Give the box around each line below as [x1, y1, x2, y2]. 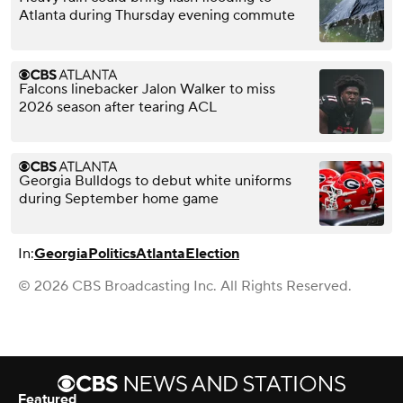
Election [185, 244, 239, 263]
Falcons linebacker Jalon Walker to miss [19, 79, 275, 98]
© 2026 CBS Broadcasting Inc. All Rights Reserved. [18, 276, 352, 295]
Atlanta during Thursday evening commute [19, 5, 295, 24]
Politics [88, 244, 136, 263]
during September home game [19, 189, 219, 208]
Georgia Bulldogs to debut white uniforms [19, 171, 291, 190]
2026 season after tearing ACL [19, 97, 217, 116]
